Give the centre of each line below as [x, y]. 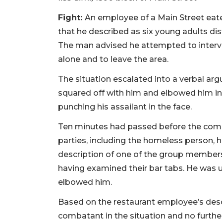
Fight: [71, 17]
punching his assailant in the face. [126, 107]
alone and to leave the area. [113, 59]
